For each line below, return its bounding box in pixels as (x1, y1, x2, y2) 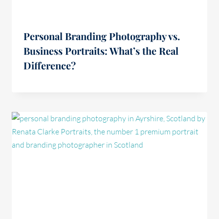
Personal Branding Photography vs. (23, 29, 180, 43)
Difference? (23, 59, 76, 72)
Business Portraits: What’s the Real (23, 44, 178, 58)
